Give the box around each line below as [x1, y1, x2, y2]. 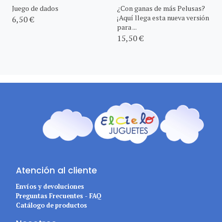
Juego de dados [12, 3, 58, 13]
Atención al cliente [16, 165, 97, 177]
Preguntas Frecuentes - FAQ [16, 191, 102, 200]
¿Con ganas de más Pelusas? [117, 3, 205, 13]
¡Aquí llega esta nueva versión [117, 12, 209, 22]
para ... [117, 22, 137, 32]
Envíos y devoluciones [16, 182, 84, 191]
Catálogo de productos [16, 201, 87, 210]
